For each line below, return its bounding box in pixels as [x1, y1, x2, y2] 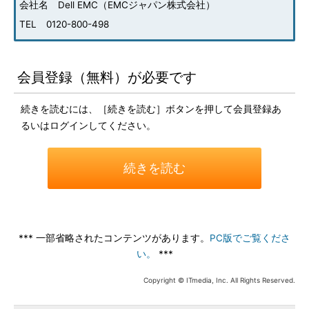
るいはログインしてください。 [21, 119, 156, 131]
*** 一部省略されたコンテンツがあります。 [19, 232, 210, 243]
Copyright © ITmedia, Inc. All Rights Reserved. [143, 276, 295, 284]
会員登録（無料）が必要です [17, 69, 197, 86]
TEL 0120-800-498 [19, 19, 109, 30]
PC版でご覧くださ [210, 232, 290, 243]
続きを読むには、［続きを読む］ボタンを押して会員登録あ [21, 103, 281, 114]
